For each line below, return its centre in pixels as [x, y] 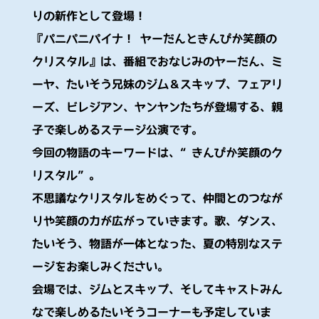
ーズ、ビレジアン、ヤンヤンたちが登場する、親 [157, 107]
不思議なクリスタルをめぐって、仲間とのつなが [157, 198]
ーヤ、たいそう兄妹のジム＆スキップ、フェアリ [157, 84]
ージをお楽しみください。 [100, 266]
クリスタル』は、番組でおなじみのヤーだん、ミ [157, 61]
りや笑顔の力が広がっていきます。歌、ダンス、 [157, 221]
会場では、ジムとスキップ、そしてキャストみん [157, 289]
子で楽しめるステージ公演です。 [117, 129]
